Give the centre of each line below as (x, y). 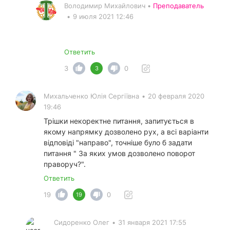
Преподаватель (178, 6)
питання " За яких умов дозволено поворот (119, 154)
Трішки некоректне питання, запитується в (119, 121)
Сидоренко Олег (82, 223)
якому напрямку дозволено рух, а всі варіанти (126, 132)
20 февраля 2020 (176, 96)
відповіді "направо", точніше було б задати (118, 143)
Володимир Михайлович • (109, 6)
